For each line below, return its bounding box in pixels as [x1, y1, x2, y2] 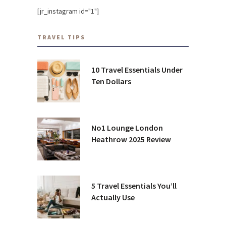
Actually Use [91, 192, 135, 202]
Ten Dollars [91, 76, 131, 86]
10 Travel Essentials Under [91, 64, 183, 75]
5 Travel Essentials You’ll [91, 180, 177, 191]
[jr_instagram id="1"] [37, 6, 99, 16]
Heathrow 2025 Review [91, 134, 171, 144]
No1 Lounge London [91, 122, 163, 133]
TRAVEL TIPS [37, 33, 85, 41]
